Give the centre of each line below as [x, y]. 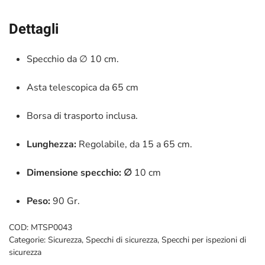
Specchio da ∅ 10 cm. [73, 59]
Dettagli [34, 29]
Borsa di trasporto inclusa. [82, 116]
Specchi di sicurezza [122, 240]
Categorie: [28, 240]
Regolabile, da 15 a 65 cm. [134, 144]
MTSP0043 [51, 227]
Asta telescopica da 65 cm [83, 88]
